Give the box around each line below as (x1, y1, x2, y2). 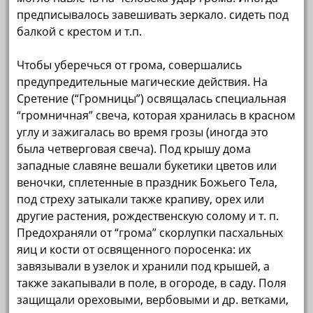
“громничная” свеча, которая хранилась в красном (17, 108, 296, 124)
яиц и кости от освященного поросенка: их (17, 242, 252, 258)
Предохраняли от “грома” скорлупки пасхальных (17, 225, 284, 241)
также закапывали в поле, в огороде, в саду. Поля (17, 275, 287, 291)
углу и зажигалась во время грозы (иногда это (17, 124, 269, 140)
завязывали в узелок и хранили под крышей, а (17, 259, 270, 275)
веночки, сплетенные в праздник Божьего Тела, (17, 175, 278, 191)
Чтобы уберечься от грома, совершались (17, 57, 242, 73)
